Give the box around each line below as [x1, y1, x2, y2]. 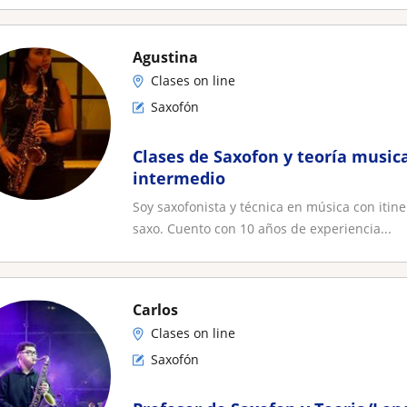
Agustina [133, 47, 198, 67]
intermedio [133, 167, 225, 189]
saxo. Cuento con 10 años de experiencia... [133, 220, 392, 237]
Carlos [133, 300, 178, 320]
